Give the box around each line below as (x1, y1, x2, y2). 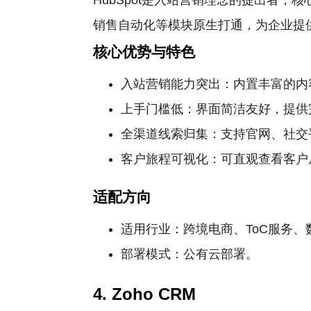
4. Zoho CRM (93, 285, 196, 303)
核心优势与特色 (93, 44, 196, 60)
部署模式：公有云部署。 (121, 247, 259, 261)
